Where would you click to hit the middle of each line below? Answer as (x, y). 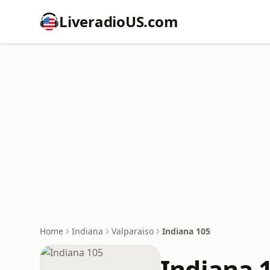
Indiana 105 (186, 231)
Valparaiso (133, 231)
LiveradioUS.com (119, 21)
